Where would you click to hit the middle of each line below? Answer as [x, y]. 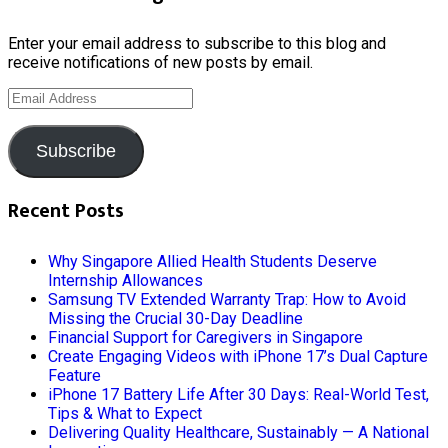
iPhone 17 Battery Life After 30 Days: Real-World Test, [238, 395]
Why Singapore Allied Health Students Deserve [212, 262]
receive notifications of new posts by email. [160, 62]
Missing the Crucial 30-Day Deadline [175, 319]
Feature [74, 376]
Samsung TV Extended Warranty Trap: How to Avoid [227, 300]
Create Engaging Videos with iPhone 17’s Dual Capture [238, 357]
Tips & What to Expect [125, 414]
